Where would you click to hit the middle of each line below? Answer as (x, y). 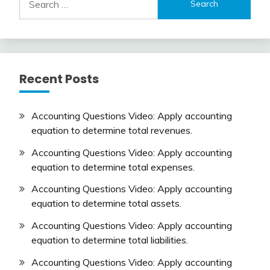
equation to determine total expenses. (113, 167)
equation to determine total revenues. (112, 130)
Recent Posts (59, 79)
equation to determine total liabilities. (110, 240)
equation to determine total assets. (106, 203)
